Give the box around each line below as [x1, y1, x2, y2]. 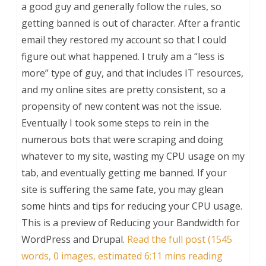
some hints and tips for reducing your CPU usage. [21, 199, 242, 213]
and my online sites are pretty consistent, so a [21, 83, 226, 96]
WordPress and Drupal [21, 232, 123, 246]
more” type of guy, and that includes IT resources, [21, 66, 243, 80]
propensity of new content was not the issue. [21, 99, 221, 113]
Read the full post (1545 [127, 232, 232, 246]
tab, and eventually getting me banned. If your [21, 166, 227, 179]
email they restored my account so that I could [21, 33, 226, 46]
